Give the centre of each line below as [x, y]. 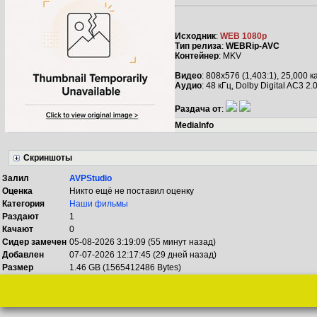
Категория [23, 204]
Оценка [17, 191]
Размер [18, 267]
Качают [18, 229]
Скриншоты [48, 158]
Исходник [195, 36]
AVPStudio [91, 178]
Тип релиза [198, 46]
